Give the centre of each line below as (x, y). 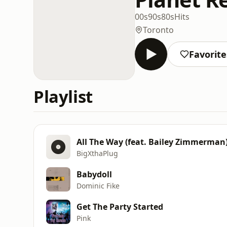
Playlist (63, 97)
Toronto (158, 30)
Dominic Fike (98, 185)
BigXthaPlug (97, 153)
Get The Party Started (120, 206)
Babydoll (94, 174)
